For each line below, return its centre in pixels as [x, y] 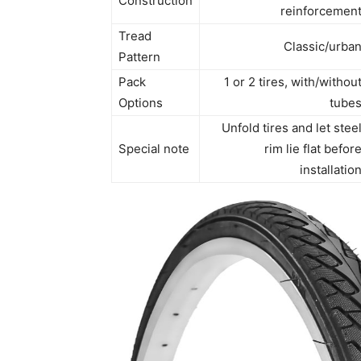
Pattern [139, 57]
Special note [154, 149]
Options [141, 103]
